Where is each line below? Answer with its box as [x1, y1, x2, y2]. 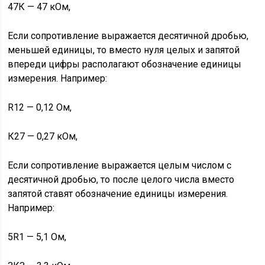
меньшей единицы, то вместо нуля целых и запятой [8, 44, 240, 56]
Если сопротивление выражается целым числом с [8, 160, 232, 171]
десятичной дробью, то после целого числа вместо [8, 174, 235, 185]
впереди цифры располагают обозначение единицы [8, 59, 242, 70]
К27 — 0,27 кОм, [8, 131, 78, 142]
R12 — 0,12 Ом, [8, 102, 72, 113]
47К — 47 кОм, [8, 1, 71, 12]
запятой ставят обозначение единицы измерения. [8, 188, 228, 199]
